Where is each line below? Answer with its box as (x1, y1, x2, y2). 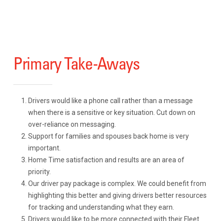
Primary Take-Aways (13, 53, 140, 74)
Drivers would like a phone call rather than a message (28, 97, 193, 105)
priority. (28, 168, 51, 176)
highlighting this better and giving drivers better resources (28, 191, 207, 199)
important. (28, 144, 61, 152)
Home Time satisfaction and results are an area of (28, 156, 184, 164)
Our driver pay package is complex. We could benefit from (28, 180, 206, 187)
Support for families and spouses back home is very (28, 132, 189, 140)
